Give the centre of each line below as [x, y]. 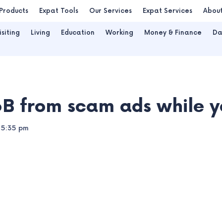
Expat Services [167, 11]
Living [40, 33]
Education [78, 33]
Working [119, 33]
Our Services [111, 11]
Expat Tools [59, 11]
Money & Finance [173, 33]
